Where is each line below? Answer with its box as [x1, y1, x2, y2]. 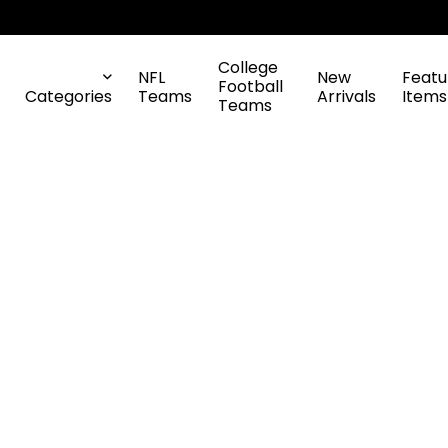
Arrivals [317, 84, 376, 108]
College [218, 56, 278, 79]
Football [218, 75, 283, 98]
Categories [25, 84, 112, 108]
